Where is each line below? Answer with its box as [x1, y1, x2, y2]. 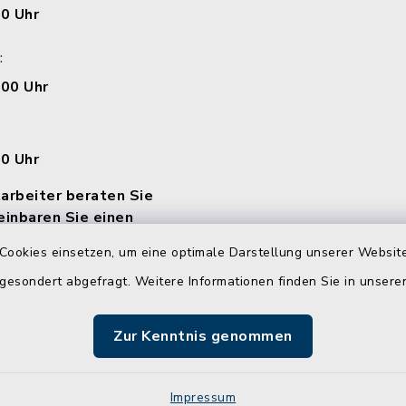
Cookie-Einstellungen [222, 379, 391, 401]
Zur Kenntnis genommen [113, 326, 293, 346]
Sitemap [121, 379, 188, 401]
